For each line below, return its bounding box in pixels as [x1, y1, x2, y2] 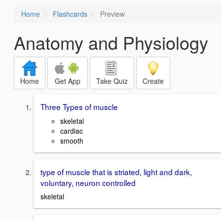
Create [143, 76, 164, 86]
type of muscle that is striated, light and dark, [40, 166, 192, 177]
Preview [98, 9, 125, 19]
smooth [60, 135, 83, 146]
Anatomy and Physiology [14, 30, 208, 55]
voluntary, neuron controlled [40, 177, 136, 188]
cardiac [60, 125, 83, 136]
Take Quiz [96, 76, 128, 86]
